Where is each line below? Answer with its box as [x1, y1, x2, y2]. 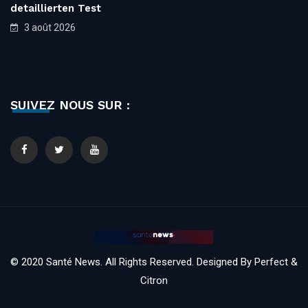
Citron [140, 274, 168, 287]
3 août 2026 [22, 21, 76, 33]
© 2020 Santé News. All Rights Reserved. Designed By [10, 255, 254, 268]
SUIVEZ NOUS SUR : [10, 97, 130, 112]
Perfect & [254, 255, 298, 268]
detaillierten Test [10, 1, 101, 14]
